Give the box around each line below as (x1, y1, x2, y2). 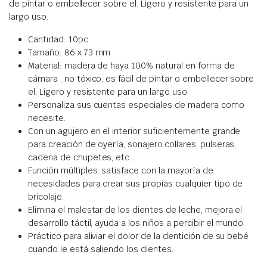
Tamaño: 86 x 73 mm (28, 47, 111, 58)
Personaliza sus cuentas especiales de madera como (28, 100, 244, 111)
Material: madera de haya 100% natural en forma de (28, 60, 235, 72)
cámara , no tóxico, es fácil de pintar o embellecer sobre (28, 73, 254, 85)
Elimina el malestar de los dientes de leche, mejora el (28, 204, 243, 216)
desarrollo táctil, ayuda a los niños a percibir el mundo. (28, 218, 246, 229)
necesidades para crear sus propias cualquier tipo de (28, 178, 243, 190)
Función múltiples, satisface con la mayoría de (28, 165, 213, 176)
